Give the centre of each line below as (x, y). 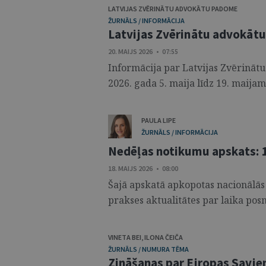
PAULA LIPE (159, 120)
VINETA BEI (125, 237)
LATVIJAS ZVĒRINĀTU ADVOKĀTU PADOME (173, 9)
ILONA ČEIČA (164, 237)
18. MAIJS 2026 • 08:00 (143, 168)
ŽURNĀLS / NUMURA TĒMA (148, 249)
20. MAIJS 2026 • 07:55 (143, 51)
